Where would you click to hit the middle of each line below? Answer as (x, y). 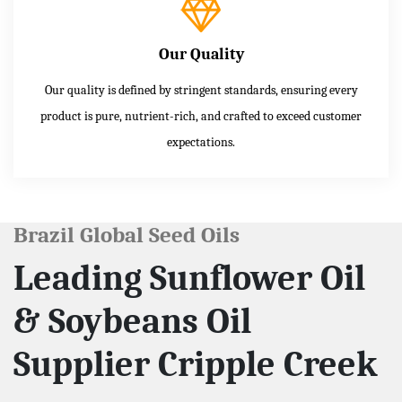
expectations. (201, 142)
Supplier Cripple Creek (196, 364)
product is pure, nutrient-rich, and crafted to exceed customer (201, 116)
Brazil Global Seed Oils (127, 234)
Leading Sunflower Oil (189, 278)
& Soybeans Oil (132, 321)
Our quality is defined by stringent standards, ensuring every (201, 90)
